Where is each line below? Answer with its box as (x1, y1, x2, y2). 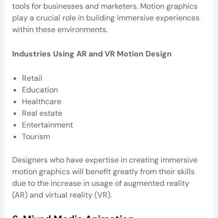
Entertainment (21, 119, 73, 130)
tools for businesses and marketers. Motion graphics (12, 1, 198, 12)
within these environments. (12, 24, 108, 35)
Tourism (21, 131, 50, 142)
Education (21, 84, 60, 95)
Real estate (21, 108, 62, 118)
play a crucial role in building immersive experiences (12, 13, 200, 23)
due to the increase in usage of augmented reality (12, 178, 189, 188)
